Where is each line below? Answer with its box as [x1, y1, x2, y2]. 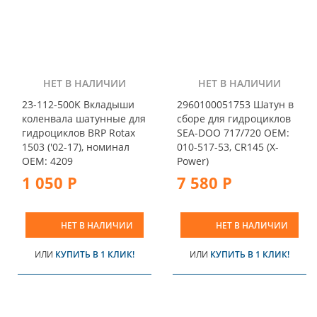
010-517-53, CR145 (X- [177, 140, 279, 154]
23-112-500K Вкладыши [22, 98, 134, 112]
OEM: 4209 [22, 154, 73, 168]
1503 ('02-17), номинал [22, 140, 129, 154]
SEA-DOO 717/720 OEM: [177, 126, 289, 140]
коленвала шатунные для [22, 112, 146, 126]
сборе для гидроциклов [177, 112, 291, 126]
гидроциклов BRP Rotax [22, 126, 135, 140]
